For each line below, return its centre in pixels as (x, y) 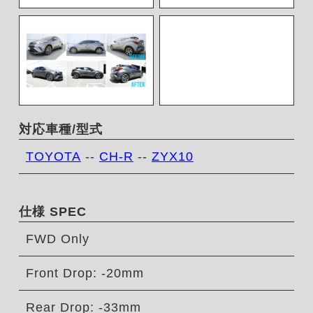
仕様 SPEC (52, 212)
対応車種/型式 (60, 130)
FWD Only (57, 239)
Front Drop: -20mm (85, 274)
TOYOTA (53, 157)
